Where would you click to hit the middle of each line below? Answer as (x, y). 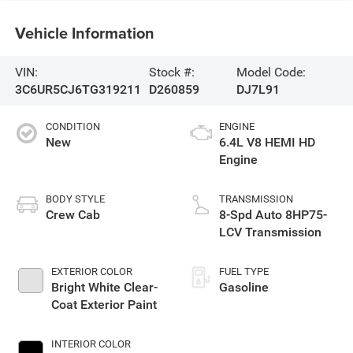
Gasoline (244, 288)
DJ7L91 (258, 89)
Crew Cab (72, 215)
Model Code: (271, 72)
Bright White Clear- (104, 288)
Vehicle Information (84, 32)
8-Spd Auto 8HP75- (273, 215)
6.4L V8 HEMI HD (267, 143)
